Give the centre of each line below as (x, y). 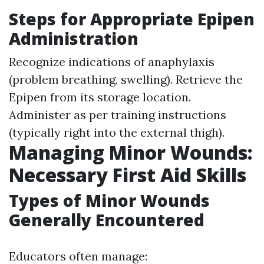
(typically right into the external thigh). (117, 132)
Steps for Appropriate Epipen (132, 19)
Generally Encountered (107, 220)
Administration (74, 38)
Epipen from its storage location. (100, 97)
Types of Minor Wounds (109, 200)
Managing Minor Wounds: (131, 152)
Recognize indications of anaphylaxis (112, 62)
